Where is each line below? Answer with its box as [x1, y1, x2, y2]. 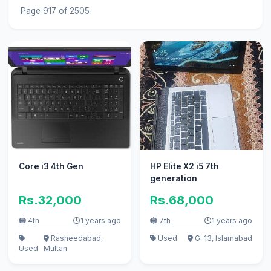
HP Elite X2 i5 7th [149, 162, 219, 172]
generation [149, 174, 197, 184]
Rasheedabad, [48, 233, 103, 243]
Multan [43, 243, 67, 253]
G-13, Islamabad [193, 233, 253, 243]
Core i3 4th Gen [18, 162, 83, 172]
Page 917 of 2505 [20, 5, 90, 16]
